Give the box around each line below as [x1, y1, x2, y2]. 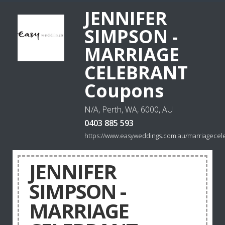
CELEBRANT [84, 60, 188, 85]
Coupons [84, 78, 164, 103]
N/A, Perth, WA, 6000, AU [84, 104, 173, 115]
